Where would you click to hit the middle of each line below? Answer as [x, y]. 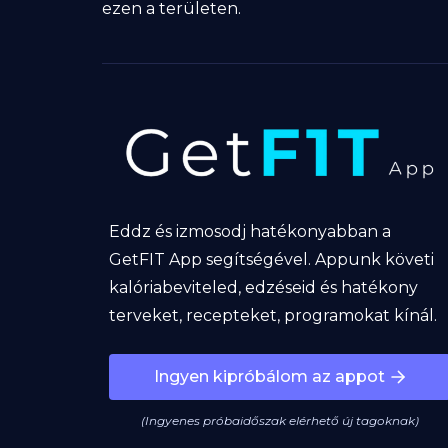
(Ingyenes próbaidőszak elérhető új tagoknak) [279, 421]
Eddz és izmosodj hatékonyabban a [249, 232]
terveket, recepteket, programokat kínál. [272, 316]
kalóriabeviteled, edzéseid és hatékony [263, 288]
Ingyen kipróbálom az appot [269, 377]
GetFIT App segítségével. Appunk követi [271, 260]
